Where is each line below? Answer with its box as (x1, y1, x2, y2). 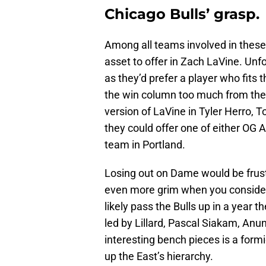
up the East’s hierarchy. (104, 250, 213, 263)
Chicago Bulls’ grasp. (104, 5, 259, 23)
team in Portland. (104, 138, 185, 151)
